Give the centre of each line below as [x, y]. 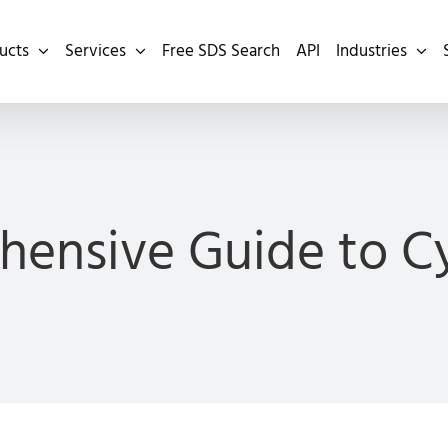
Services [95, 51]
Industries [371, 51]
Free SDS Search [221, 51]
